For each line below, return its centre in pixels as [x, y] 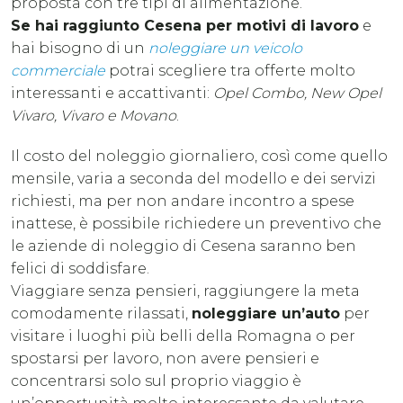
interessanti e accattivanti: [112, 93]
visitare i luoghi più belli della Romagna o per [183, 336]
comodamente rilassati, [101, 313]
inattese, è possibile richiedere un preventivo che [196, 223]
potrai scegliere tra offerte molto [230, 70]
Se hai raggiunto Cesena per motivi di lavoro [185, 25]
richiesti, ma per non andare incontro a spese [183, 201]
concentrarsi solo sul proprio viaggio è [156, 381]
